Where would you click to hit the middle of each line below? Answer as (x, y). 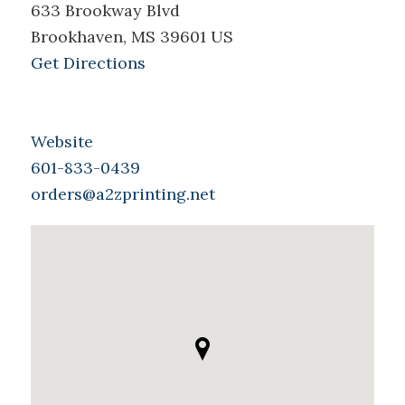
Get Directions (88, 63)
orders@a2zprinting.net (122, 194)
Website (61, 142)
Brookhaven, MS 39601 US (132, 37)
